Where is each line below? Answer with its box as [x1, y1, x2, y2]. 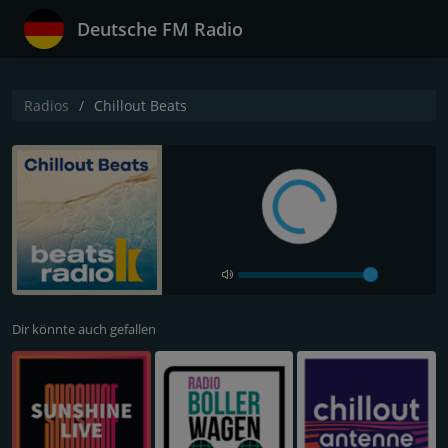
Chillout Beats [94, 96, 187, 115]
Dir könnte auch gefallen [12, 320, 156, 338]
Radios [24, 96, 69, 115]
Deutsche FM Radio [77, 17, 243, 41]
